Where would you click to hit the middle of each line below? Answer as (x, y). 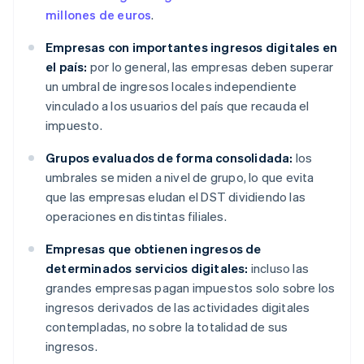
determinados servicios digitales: (147, 269)
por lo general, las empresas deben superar (210, 67)
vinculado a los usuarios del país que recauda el (178, 106)
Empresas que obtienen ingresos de (154, 249)
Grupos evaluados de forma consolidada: (169, 158)
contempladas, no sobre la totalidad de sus (167, 327)
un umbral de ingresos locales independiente (171, 87)
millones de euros (99, 15)
